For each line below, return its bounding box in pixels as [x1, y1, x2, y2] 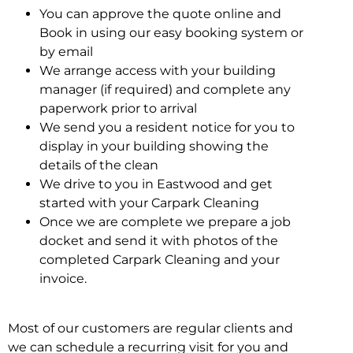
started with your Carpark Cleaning [39, 195, 259, 211]
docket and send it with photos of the [39, 233, 278, 249]
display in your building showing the [39, 139, 269, 154]
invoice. [39, 271, 87, 287]
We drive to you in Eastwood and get [39, 176, 273, 192]
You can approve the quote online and [39, 6, 281, 22]
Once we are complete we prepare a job [39, 214, 291, 230]
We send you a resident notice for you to [39, 120, 295, 136]
